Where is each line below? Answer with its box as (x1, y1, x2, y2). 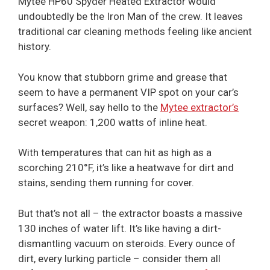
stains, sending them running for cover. (18, 177, 196, 189)
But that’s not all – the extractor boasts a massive (18, 207, 242, 219)
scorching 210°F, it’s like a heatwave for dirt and (18, 162, 234, 174)
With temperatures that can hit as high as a (18, 146, 212, 159)
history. (18, 40, 51, 53)
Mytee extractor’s (160, 101, 239, 113)
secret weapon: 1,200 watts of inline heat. (18, 116, 207, 128)
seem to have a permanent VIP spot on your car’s (18, 86, 239, 98)
